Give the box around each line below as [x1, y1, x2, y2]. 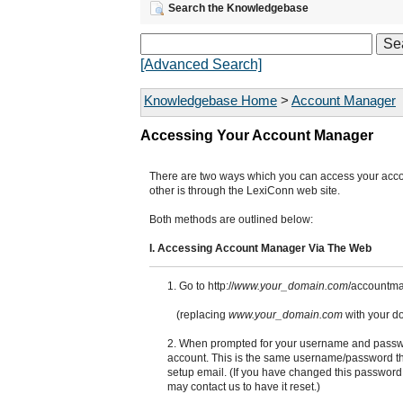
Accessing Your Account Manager [139, 128, 373, 143]
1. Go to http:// [166, 280, 234, 292]
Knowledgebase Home [143, 93, 277, 108]
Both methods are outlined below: [148, 213, 313, 226]
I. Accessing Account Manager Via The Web [148, 242, 372, 255]
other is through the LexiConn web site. [148, 184, 340, 197]
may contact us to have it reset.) [166, 381, 320, 393]
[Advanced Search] [139, 57, 262, 72]
